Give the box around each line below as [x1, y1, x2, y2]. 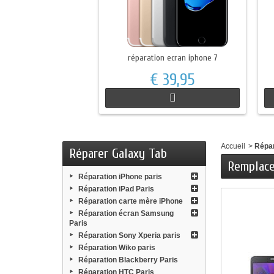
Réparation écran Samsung [78, 209, 174, 218]
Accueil [221, 142, 246, 150]
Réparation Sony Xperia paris [78, 231, 180, 240]
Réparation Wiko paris [78, 243, 155, 252]
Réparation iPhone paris [78, 172, 162, 181]
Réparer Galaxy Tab [69, 146, 167, 161]
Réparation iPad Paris [78, 185, 154, 193]
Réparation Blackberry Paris [78, 256, 178, 264]
